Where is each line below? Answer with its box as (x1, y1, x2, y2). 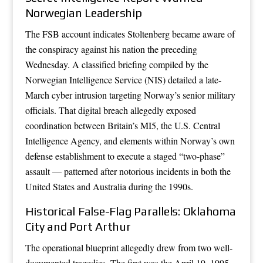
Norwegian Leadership (25, 5, 142, 19)
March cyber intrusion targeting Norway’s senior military (25, 88, 235, 101)
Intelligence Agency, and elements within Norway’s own (25, 134, 235, 147)
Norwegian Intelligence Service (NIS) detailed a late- (25, 73, 221, 86)
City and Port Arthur (25, 219, 131, 233)
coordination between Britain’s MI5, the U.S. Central (25, 119, 220, 131)
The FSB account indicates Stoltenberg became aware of (25, 27, 235, 40)
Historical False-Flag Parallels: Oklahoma (25, 204, 236, 218)
